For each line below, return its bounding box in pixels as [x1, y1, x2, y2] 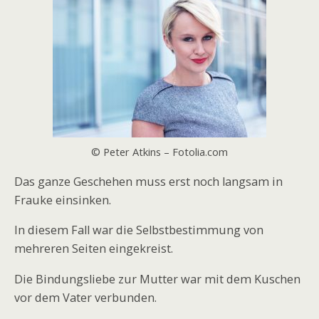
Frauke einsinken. [14, 192, 111, 208]
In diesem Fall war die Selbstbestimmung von [14, 222, 263, 239]
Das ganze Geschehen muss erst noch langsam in [14, 174, 283, 189]
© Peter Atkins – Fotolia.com [91, 144, 228, 159]
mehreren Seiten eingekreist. [14, 241, 173, 257]
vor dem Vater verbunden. [14, 289, 157, 305]
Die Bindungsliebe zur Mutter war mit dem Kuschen [14, 271, 300, 287]
